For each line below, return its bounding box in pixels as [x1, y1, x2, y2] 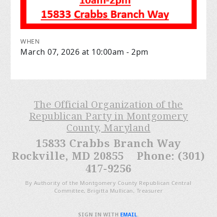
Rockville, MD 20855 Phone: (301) [12, 150, 205, 162]
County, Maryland [66, 122, 151, 134]
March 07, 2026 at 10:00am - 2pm [20, 46, 149, 57]
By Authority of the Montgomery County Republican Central [25, 179, 192, 186]
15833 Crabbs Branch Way [36, 137, 181, 150]
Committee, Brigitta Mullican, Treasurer [54, 186, 163, 194]
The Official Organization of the [33, 98, 183, 110]
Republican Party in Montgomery [29, 110, 188, 122]
